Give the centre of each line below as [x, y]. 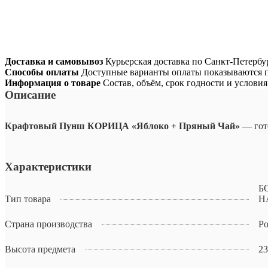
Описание [30, 95]
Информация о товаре [53, 83]
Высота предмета [40, 249]
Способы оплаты [42, 72]
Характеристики [48, 167]
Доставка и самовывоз [54, 62]
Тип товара [28, 199]
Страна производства [48, 224]
